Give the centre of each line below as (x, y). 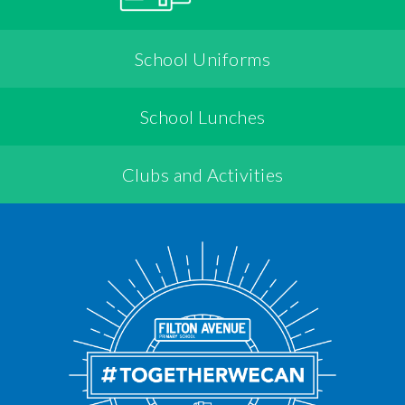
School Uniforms (202, 59)
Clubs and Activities (202, 175)
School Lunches (202, 117)
